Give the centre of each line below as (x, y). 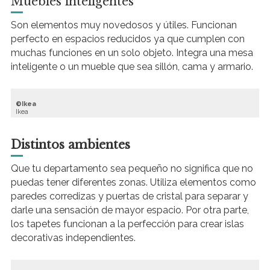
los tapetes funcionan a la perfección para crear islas (127, 224)
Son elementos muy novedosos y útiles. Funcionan (124, 25)
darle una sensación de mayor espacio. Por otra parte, (130, 210)
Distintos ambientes (70, 144)
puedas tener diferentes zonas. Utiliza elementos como (133, 183)
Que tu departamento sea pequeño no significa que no (132, 169)
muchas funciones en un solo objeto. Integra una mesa (132, 53)
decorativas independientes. (73, 238)
